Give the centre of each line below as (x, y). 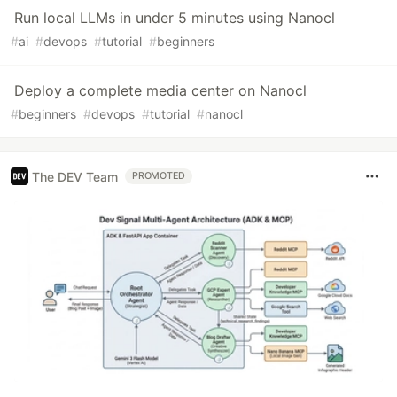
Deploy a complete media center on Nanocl (160, 91)
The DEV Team (75, 176)
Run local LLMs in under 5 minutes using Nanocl (175, 18)
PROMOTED (159, 176)
